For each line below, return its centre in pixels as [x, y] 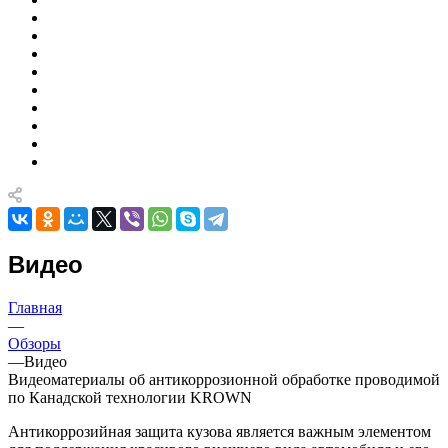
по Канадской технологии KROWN [130, 397]
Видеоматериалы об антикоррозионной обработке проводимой [224, 379]
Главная [35, 307]
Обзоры [34, 343]
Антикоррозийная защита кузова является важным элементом [219, 431]
